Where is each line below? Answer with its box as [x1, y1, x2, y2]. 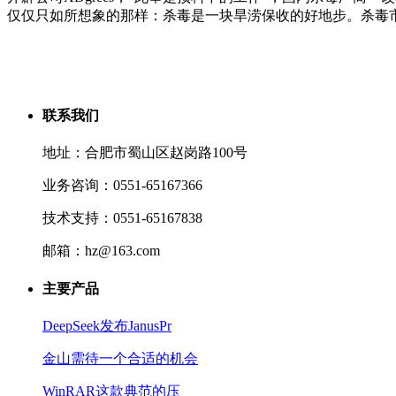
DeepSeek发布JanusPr [42, 317, 171, 333]
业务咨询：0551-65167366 [42, 178, 202, 194]
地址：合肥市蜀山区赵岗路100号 [42, 145, 247, 161]
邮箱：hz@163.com [42, 243, 160, 259]
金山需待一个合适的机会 [42, 350, 198, 366]
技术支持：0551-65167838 [42, 210, 202, 226]
